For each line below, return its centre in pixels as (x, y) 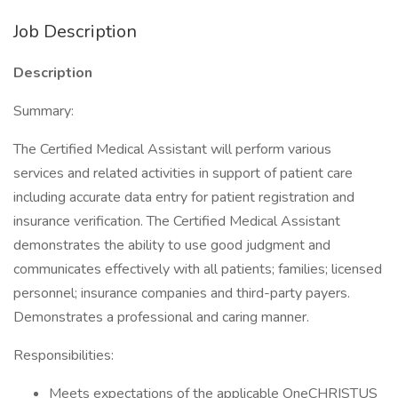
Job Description (75, 32)
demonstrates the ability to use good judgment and (172, 245)
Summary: (44, 111)
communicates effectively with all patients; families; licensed (198, 269)
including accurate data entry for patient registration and (184, 197)
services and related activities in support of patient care (183, 173)
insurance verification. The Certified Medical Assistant (177, 221)
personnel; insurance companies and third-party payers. (182, 293)
